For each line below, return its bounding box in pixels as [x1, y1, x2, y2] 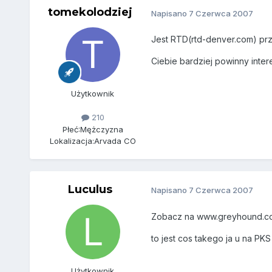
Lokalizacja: [49, 135, 94, 146]
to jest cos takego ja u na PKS [151, 233, 271, 243]
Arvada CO [93, 135, 136, 146]
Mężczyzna [80, 124, 123, 134]
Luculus [68, 182, 113, 196]
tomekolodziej [48, 5, 133, 19]
